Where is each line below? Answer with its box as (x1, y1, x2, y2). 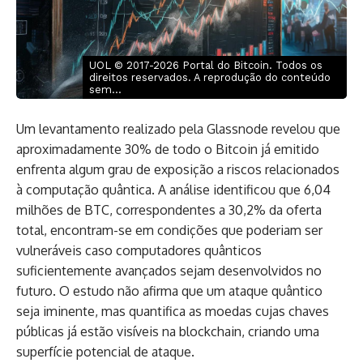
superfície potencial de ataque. (16, 343, 194, 360)
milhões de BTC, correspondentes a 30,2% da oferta (16, 201, 322, 218)
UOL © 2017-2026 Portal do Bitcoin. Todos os (88, 58, 322, 71)
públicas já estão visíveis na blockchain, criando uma (16, 322, 319, 340)
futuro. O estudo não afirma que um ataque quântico (16, 282, 322, 299)
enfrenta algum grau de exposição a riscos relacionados (16, 160, 340, 177)
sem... (88, 83, 122, 96)
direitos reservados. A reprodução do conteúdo (88, 70, 331, 83)
